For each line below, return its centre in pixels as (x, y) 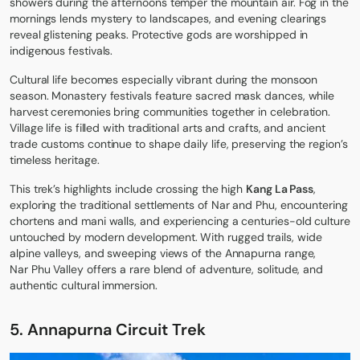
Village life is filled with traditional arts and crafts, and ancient (168, 127)
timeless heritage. (55, 160)
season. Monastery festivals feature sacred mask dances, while (172, 95)
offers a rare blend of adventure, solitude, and (203, 269)
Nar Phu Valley (47, 269)
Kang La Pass (280, 188)
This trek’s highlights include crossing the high (128, 188)
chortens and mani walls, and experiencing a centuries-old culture (180, 221)
